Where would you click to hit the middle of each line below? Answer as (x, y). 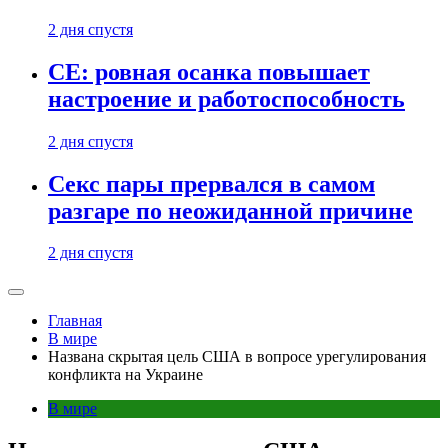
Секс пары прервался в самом (211, 183)
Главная (75, 321)
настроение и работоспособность (226, 98)
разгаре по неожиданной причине (230, 210)
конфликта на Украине (125, 375)
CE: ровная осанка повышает (209, 71)
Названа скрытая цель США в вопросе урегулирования (237, 357)
